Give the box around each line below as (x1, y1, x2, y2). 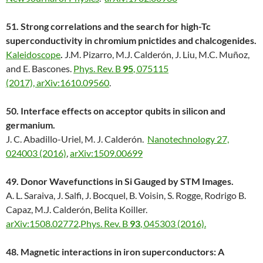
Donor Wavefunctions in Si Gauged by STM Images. (21, 176, 234, 187)
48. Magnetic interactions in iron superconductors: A (6, 246, 224, 258)
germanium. (6, 119, 55, 131)
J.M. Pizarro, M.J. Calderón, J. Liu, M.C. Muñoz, (65, 49, 249, 60)
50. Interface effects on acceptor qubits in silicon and (6, 105, 225, 117)
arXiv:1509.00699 (70, 147, 143, 159)
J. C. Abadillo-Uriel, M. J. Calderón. (6, 133, 147, 145)
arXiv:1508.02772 (6, 218, 79, 230)
